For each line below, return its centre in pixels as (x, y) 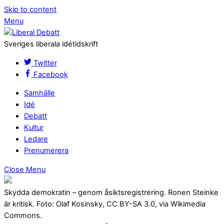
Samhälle (39, 93)
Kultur (34, 128)
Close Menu (25, 169)
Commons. (23, 215)
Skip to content (30, 9)
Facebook (50, 74)
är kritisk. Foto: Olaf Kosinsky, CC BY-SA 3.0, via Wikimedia (105, 204)
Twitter (45, 63)
